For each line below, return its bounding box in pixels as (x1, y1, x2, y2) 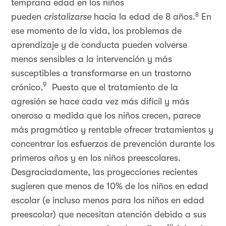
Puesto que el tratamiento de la (47, 82, 178, 92)
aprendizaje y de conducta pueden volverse (11, 40, 187, 50)
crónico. (11, 82, 43, 92)
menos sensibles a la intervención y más (11, 54, 172, 64)
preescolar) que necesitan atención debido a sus (11, 209, 206, 219)
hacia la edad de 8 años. (91, 12, 195, 22)
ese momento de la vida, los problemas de (11, 26, 182, 36)
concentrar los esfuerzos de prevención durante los (11, 139, 215, 149)
